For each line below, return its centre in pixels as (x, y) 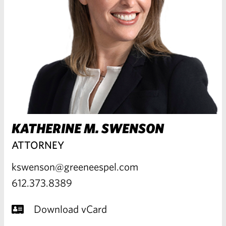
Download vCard (70, 209)
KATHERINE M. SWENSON (88, 128)
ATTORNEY (38, 145)
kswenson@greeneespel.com (75, 166)
